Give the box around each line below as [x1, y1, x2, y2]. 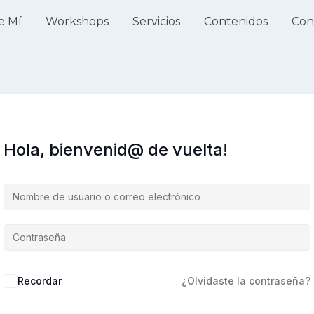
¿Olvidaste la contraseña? [182, 275, 310, 287]
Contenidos [203, 15, 268, 28]
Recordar [18, 275, 62, 287]
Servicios [132, 15, 180, 28]
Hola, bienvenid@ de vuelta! [4, 139, 228, 160]
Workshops [45, 15, 109, 28]
